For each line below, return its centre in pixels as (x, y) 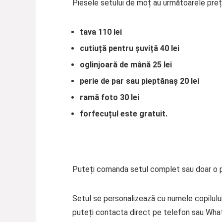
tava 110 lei (101, 32)
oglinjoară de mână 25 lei (126, 65)
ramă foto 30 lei (109, 98)
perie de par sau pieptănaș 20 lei (139, 81)
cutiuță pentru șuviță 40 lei (129, 49)
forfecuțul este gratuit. (123, 114)
